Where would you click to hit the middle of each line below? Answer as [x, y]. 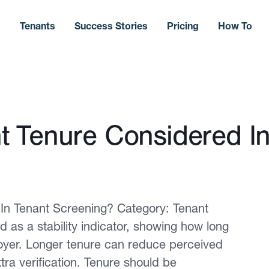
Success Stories [111, 26]
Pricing [183, 26]
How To [235, 26]
